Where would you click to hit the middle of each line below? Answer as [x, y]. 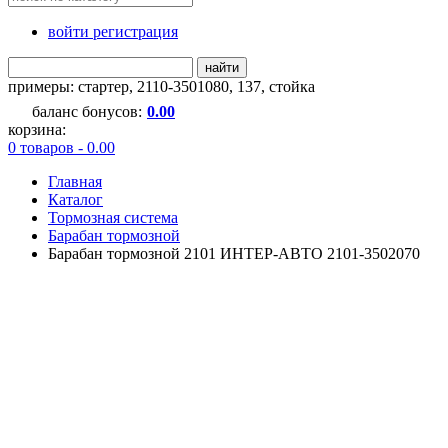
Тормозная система [113, 217]
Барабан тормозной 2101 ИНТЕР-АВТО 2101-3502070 [234, 253]
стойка [292, 86]
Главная [75, 181]
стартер [103, 86]
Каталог [75, 199]
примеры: [43, 86]
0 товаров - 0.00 [61, 147]
